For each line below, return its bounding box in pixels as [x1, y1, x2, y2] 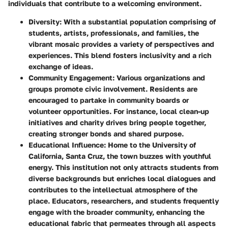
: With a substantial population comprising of [60, 17, 216, 26]
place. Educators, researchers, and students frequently [28, 196, 219, 205]
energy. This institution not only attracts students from [28, 162, 218, 172]
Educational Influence [28, 140, 104, 149]
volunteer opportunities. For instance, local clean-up [28, 106, 209, 116]
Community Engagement [28, 73, 112, 82]
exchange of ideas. [28, 62, 93, 71]
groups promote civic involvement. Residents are [28, 84, 197, 93]
